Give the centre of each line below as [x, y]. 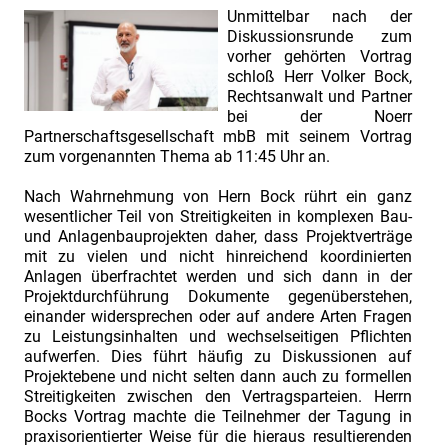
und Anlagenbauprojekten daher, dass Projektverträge [217, 236]
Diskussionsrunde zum [319, 36]
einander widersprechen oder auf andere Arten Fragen [217, 316]
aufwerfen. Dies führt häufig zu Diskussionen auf [217, 356]
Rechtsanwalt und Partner [319, 96]
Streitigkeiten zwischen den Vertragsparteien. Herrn [217, 396]
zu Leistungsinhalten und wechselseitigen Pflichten [217, 336]
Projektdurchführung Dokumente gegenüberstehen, [217, 296]
